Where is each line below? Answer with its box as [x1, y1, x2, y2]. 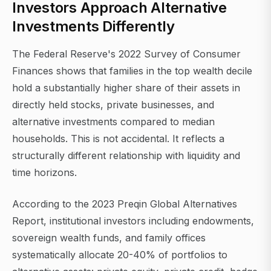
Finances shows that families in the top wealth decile [12, 65, 252, 77]
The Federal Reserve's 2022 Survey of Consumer [12, 48, 241, 60]
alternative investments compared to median [12, 116, 215, 128]
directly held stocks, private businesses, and [12, 99, 214, 111]
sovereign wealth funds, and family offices [12, 232, 206, 244]
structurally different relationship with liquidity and [12, 149, 240, 162]
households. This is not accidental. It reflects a [12, 132, 224, 145]
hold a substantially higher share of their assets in [12, 82, 240, 94]
